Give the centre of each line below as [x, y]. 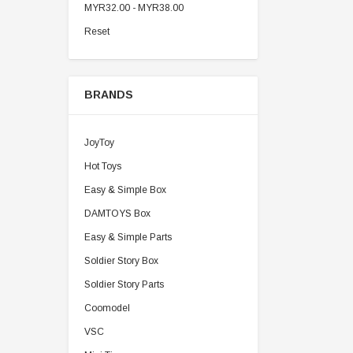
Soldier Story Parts [124, 284]
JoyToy [99, 143]
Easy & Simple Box [125, 190]
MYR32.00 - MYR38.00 [134, 8]
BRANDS [109, 95]
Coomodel [107, 308]
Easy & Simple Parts [128, 237]
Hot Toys [103, 166]
